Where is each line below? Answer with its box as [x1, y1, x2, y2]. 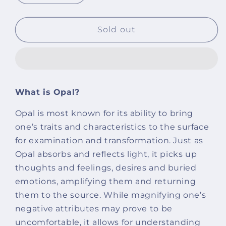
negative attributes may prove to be [15, 204, 173, 214]
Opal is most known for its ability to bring [15, 108, 193, 119]
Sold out [97, 24, 136, 34]
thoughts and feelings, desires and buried [15, 163, 197, 173]
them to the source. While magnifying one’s [15, 190, 206, 200]
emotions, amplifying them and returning [15, 177, 196, 187]
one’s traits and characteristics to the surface [15, 122, 209, 132]
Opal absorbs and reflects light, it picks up [15, 149, 197, 159]
